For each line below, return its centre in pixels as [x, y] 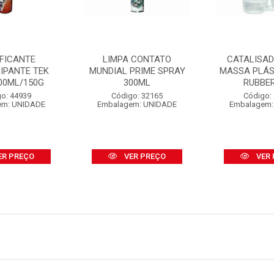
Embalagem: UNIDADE [137, 104]
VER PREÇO [144, 156]
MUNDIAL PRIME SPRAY [137, 71]
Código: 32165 [137, 96]
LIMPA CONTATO [137, 59]
